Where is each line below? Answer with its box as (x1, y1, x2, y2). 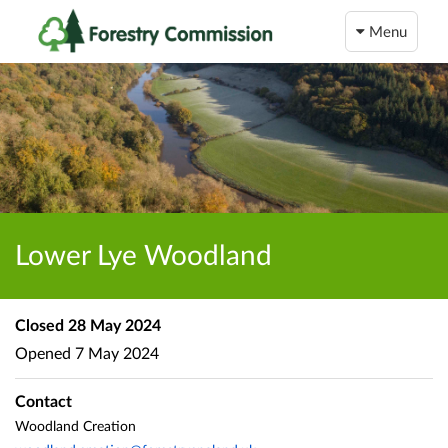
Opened (15, 343, 71, 363)
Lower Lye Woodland (15, 236, 272, 271)
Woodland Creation (15, 417, 136, 435)
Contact (15, 390, 72, 410)
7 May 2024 (71, 343, 159, 363)
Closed (15, 314, 64, 334)
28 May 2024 (64, 314, 161, 334)
